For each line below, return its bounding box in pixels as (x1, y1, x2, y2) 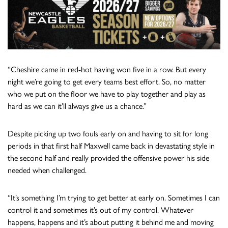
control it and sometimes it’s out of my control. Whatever (8, 205, 193, 215)
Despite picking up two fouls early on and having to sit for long (8, 128, 208, 138)
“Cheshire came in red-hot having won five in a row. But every (8, 64, 206, 74)
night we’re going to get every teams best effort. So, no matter (8, 76, 206, 87)
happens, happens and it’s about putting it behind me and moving (8, 217, 214, 227)
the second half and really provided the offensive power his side (8, 153, 209, 163)
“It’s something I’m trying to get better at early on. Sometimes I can (8, 192, 220, 203)
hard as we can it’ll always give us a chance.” (8, 101, 147, 111)
